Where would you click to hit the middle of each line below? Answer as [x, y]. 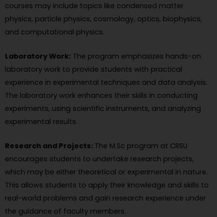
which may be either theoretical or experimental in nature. [106, 172]
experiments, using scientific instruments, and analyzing [103, 109]
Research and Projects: [50, 146]
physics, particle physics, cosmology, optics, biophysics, [103, 19]
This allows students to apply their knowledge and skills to [107, 185]
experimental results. [41, 122]
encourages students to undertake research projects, [99, 159]
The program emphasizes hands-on [136, 56]
